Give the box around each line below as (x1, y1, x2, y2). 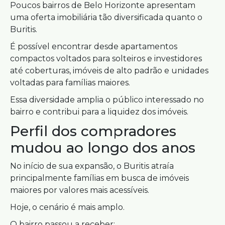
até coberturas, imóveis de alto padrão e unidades (10, 66, 208, 75)
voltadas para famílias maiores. (10, 78, 130, 87)
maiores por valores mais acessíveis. (10, 185, 149, 195)
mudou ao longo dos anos (10, 139, 195, 156)
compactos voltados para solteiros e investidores (10, 54, 202, 63)
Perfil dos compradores (10, 123, 176, 140)
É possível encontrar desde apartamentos (10, 42, 177, 51)
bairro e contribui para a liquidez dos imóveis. (10, 107, 188, 117)
